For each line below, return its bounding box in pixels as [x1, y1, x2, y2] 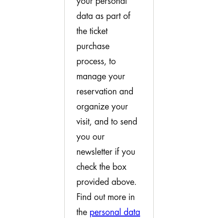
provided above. [76, 177, 137, 187]
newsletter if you [76, 147, 135, 157]
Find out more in [76, 192, 135, 202]
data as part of [76, 11, 130, 21]
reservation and [76, 87, 133, 97]
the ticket [76, 26, 108, 36]
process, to [76, 56, 116, 67]
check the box [76, 162, 127, 172]
